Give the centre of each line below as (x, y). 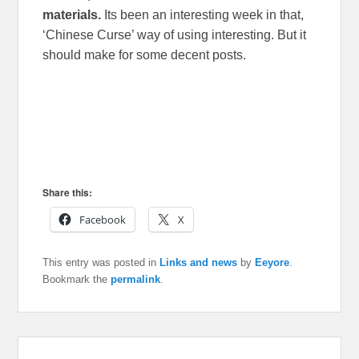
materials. (72, 15)
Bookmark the (77, 280)
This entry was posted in (101, 263)
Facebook (103, 220)
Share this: (68, 193)
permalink (136, 280)
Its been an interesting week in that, (203, 15)
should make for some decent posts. (145, 55)
